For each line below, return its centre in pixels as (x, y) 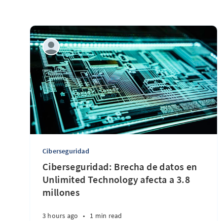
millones (61, 192)
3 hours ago (60, 216)
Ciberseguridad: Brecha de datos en (120, 166)
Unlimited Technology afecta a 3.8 (116, 179)
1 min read (106, 216)
